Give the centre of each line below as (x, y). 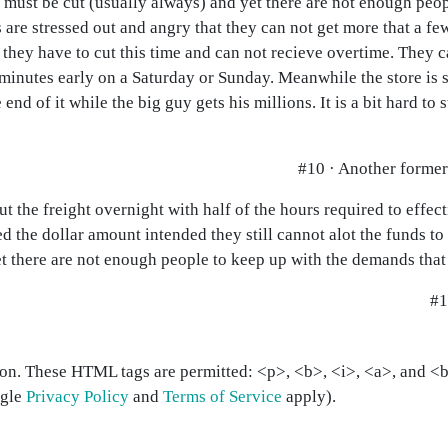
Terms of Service (222, 396)
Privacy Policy (77, 396)
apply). (309, 396)
